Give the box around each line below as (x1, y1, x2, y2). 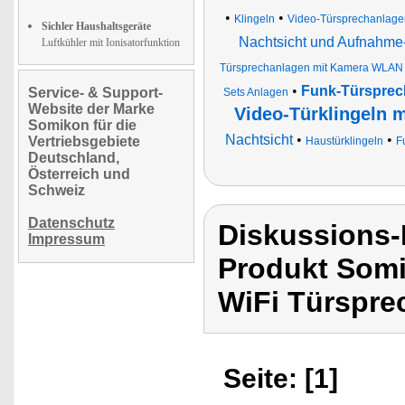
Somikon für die (28, 118, 137, 133)
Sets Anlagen (223, 86, 288, 99)
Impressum (28, 231, 105, 247)
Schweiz (28, 183, 85, 198)
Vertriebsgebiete (28, 134, 140, 149)
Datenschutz (28, 215, 115, 231)
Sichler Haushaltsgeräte (42, 20, 151, 33)
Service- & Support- (28, 85, 163, 100)
